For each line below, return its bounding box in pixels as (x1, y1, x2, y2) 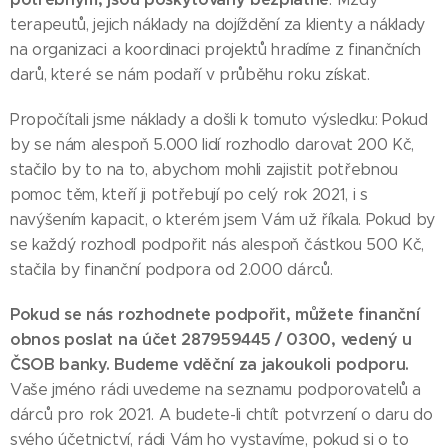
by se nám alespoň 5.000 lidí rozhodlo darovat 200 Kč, (10, 135, 415, 154)
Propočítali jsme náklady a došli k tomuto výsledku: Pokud (10, 110, 428, 129)
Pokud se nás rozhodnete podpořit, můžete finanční (10, 304, 420, 325)
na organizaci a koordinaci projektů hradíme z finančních (10, 40, 422, 59)
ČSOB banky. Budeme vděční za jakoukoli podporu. (10, 354, 409, 375)
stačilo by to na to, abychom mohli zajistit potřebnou (10, 160, 399, 179)
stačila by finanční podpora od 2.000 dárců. (10, 260, 333, 279)
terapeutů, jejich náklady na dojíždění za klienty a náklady (10, 15, 426, 34)
